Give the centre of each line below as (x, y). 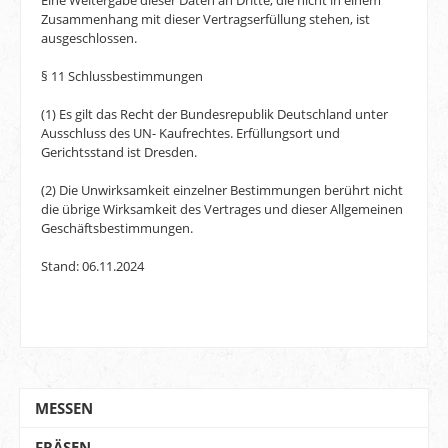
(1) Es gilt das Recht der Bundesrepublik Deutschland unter (214, 114)
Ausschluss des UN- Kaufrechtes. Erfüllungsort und (190, 133)
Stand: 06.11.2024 (92, 266)
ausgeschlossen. (89, 38)
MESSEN (64, 408)
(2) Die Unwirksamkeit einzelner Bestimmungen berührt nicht (222, 190)
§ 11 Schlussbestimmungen (122, 76)
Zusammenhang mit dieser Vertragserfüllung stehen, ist (205, 19)
